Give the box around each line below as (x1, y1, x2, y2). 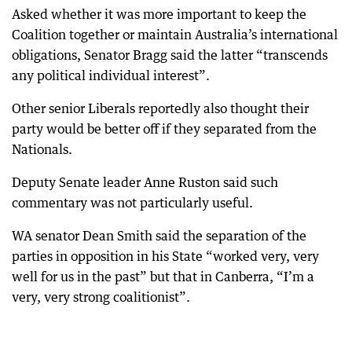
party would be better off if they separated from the (12, 120, 317, 137)
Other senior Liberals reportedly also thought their (12, 100, 309, 116)
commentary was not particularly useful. (12, 194, 253, 211)
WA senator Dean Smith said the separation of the (12, 227, 306, 244)
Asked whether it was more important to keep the (12, 5, 306, 22)
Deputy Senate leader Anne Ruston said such (12, 174, 278, 190)
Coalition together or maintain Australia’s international (12, 26, 338, 42)
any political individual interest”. (12, 67, 210, 83)
